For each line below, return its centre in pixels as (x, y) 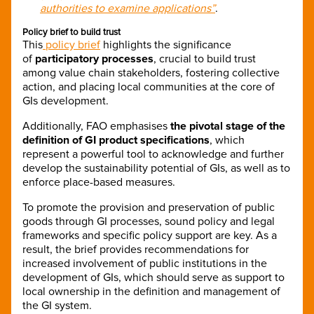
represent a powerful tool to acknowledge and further (153, 154)
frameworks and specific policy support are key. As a (150, 235)
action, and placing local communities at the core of (149, 87)
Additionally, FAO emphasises (96, 126)
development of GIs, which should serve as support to (153, 277)
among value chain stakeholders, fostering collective (151, 73)
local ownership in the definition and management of (151, 291)
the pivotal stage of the (228, 126)
